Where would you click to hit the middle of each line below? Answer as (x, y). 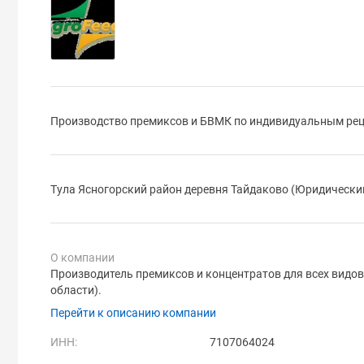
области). (76, 290)
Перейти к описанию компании (133, 312)
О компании (82, 257)
